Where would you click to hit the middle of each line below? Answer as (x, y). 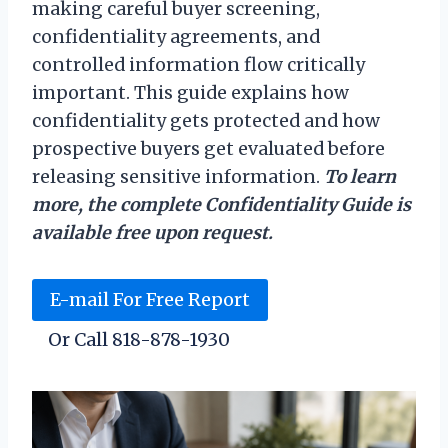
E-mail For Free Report (150, 299)
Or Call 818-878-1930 (139, 340)
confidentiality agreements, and (176, 36)
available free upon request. (152, 232)
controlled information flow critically (198, 64)
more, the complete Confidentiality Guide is (221, 204)
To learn (360, 176)
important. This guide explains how (190, 92)
